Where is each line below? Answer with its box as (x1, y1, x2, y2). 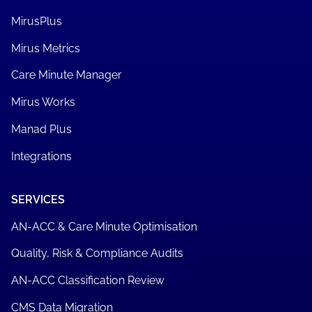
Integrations (10, 149, 72, 163)
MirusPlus (10, 15, 62, 28)
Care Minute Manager (10, 68, 122, 82)
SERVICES (10, 192, 65, 206)
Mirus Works (10, 95, 75, 109)
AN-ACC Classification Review (10, 274, 164, 288)
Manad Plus (10, 122, 72, 136)
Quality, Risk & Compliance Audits (10, 247, 183, 260)
